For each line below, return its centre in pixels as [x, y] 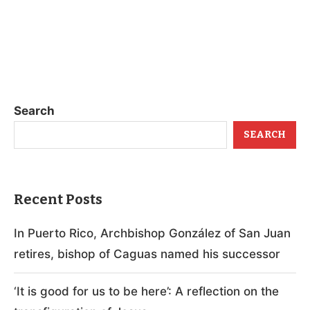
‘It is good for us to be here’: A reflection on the [146, 291]
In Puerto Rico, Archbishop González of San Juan [152, 233]
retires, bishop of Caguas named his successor [147, 254]
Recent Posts [58, 199]
